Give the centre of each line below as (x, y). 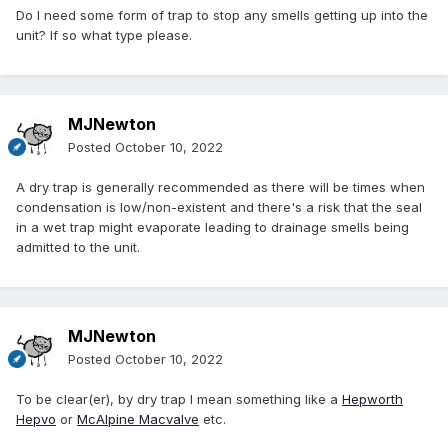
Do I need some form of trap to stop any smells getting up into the (222, 15)
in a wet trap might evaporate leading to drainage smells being (212, 227)
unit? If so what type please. (104, 35)
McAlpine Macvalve (138, 419)
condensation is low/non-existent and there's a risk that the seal (219, 207)
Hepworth (372, 399)
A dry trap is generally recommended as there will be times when (220, 187)
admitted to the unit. (80, 247)
